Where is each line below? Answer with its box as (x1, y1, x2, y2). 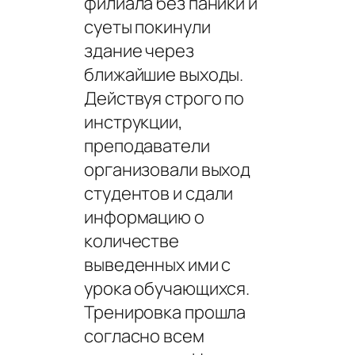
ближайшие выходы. (84, 62, 244, 86)
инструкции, (84, 109, 183, 134)
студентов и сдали (84, 181, 234, 205)
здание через (84, 38, 194, 63)
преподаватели (84, 133, 210, 158)
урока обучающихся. (84, 276, 250, 300)
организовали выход (84, 157, 251, 181)
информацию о (84, 204, 204, 229)
